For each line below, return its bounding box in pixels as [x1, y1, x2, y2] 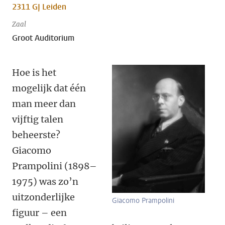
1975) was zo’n [12, 176, 78, 187]
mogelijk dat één [12, 82, 86, 94]
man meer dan [12, 98, 76, 109]
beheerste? [12, 129, 60, 141]
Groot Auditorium [12, 33, 74, 43]
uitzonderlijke [12, 191, 75, 203]
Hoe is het [12, 67, 56, 78]
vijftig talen [12, 114, 63, 125]
